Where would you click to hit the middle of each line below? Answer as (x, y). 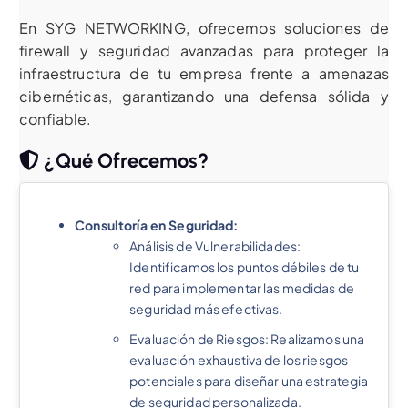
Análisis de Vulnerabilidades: (215, 245)
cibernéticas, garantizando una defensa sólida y (204, 97)
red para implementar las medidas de (242, 287)
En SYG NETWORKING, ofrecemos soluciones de (204, 28)
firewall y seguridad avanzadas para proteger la (204, 51)
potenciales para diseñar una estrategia (249, 380)
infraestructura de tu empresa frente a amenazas (204, 74)
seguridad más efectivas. (206, 308)
